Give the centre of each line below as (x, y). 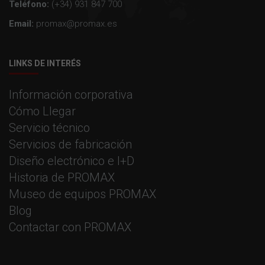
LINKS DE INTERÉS (45, 64)
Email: (21, 24)
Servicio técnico (49, 128)
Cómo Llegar (42, 112)
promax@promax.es (75, 24)
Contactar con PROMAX (70, 227)
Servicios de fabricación (70, 145)
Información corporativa (71, 95)
